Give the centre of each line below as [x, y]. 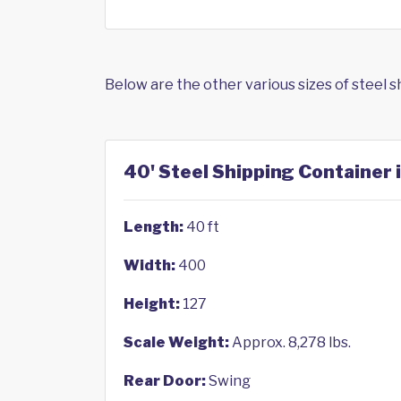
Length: [154, 227]
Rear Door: [165, 381]
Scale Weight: [176, 342]
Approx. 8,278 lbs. [290, 342]
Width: [149, 265]
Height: [152, 304]
